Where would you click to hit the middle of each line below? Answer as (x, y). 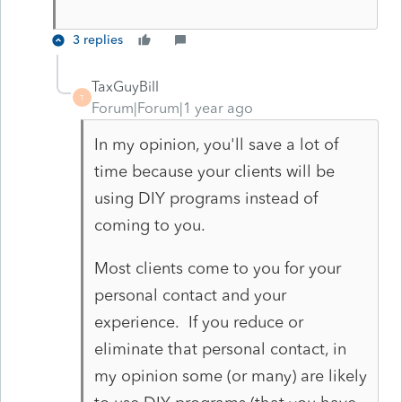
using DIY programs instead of (205, 198)
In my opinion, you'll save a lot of (216, 144)
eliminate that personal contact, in (220, 349)
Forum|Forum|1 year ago (172, 108)
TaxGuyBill (125, 86)
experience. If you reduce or (198, 322)
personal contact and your (190, 295)
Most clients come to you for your (217, 268)
